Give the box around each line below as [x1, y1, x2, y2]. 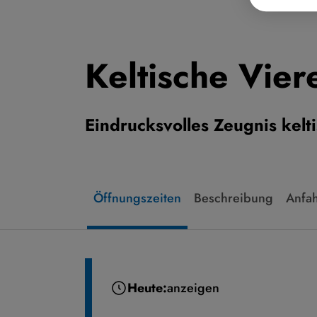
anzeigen [167, 278, 219, 297]
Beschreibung [194, 188, 273, 207]
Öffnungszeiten [93, 188, 181, 207]
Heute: [127, 278, 167, 297]
